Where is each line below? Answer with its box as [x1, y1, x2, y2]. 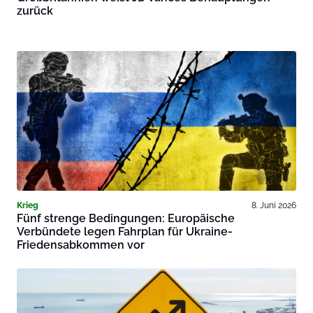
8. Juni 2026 [252, 200, 296, 211]
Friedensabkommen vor [17, 238, 145, 252]
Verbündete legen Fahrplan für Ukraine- [17, 225, 233, 239]
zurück [17, 4, 53, 18]
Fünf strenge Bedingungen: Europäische [17, 212, 235, 226]
